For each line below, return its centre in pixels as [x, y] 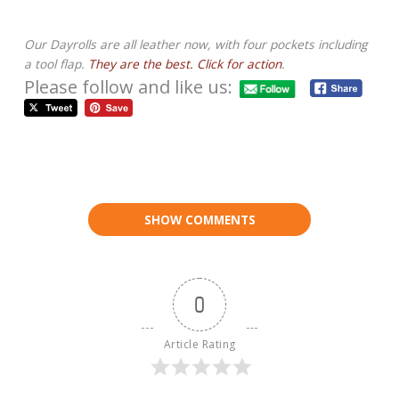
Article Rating [199, 345]
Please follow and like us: [129, 87]
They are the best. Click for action [185, 64]
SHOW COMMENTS [199, 220]
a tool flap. [57, 64]
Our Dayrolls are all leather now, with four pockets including [196, 45]
